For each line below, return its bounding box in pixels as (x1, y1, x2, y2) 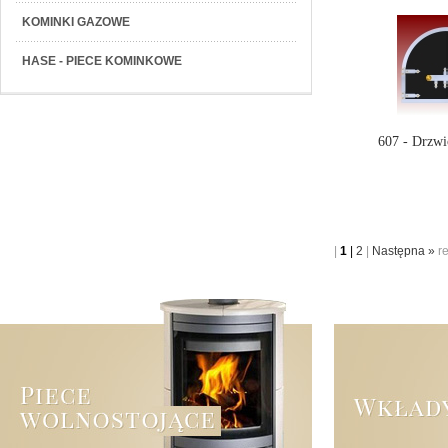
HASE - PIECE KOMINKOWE (22, 54, 182, 68)
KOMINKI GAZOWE (22, 15, 130, 29)
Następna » (372, 244, 438, 258)
